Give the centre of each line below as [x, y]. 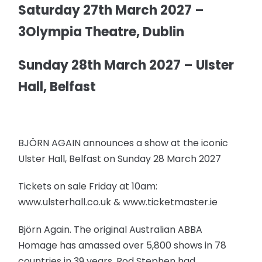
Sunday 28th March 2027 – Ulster [126, 65]
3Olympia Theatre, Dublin [101, 32]
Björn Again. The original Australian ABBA [111, 229]
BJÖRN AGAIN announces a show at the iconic [123, 143]
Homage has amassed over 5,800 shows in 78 [123, 245]
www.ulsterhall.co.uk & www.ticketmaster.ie [118, 202]
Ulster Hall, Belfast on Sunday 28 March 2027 [120, 158]
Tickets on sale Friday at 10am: [88, 186]
